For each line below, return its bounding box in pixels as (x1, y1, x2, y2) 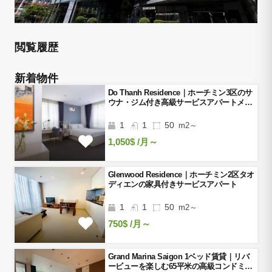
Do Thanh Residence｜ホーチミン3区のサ (107, 88, 253, 98)
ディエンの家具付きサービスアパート (107, 180, 237, 189)
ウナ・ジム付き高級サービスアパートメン (107, 98, 253, 107)
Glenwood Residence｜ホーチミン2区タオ (107, 170, 254, 180)
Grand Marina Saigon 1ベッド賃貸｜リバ (107, 252, 250, 262)
